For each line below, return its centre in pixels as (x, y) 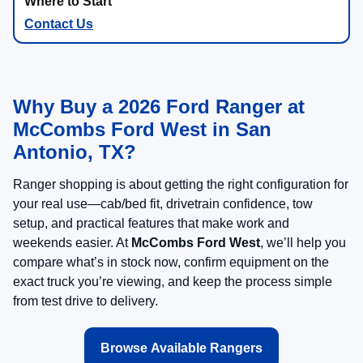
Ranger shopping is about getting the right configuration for (181, 185)
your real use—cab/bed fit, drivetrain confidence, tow (163, 204)
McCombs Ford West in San (142, 130)
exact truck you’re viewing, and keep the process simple (173, 282)
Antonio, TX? (75, 152)
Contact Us (59, 24)
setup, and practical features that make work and (151, 224)
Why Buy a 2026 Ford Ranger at (159, 107)
